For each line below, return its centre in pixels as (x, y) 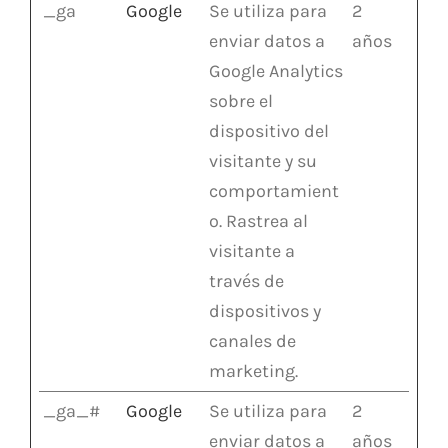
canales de (252, 340)
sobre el (241, 100)
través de (246, 280)
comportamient (274, 190)
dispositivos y (265, 310)
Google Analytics (276, 70)
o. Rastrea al (258, 220)
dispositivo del (269, 130)
